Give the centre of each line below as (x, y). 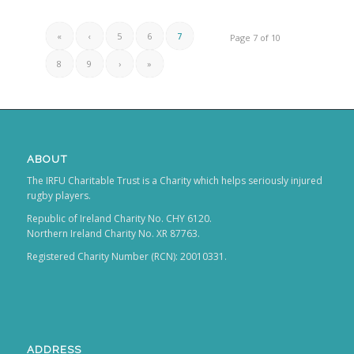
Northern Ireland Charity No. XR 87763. (113, 234)
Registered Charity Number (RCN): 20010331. (126, 257)
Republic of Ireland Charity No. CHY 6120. (119, 219)
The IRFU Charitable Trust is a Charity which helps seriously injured (174, 180)
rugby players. (58, 195)
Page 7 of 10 (256, 37)
